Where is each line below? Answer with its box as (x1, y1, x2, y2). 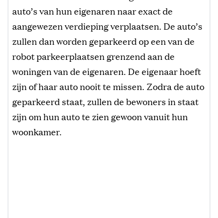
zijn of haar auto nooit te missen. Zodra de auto (12, 80, 204, 93)
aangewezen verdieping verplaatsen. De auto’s (12, 19, 202, 33)
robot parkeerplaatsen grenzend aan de (12, 50, 175, 63)
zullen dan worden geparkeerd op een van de (12, 35, 195, 48)
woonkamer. (12, 125, 62, 138)
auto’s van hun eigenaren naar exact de (12, 4, 173, 18)
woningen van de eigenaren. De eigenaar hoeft (12, 65, 201, 78)
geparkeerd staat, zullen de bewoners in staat (12, 95, 199, 108)
